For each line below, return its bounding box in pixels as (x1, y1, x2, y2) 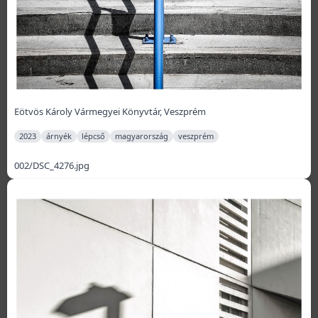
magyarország (115, 131, 168, 142)
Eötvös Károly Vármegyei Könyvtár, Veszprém (14, 105, 206, 119)
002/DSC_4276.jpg (14, 159, 89, 172)
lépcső (82, 131, 105, 142)
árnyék (46, 131, 72, 142)
